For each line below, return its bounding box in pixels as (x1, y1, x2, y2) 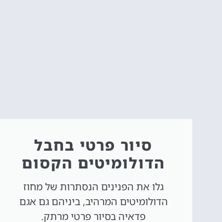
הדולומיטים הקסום (22, 152, 166, 173)
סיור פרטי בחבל (34, 134, 153, 155)
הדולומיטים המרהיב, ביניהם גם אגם (19, 194, 168, 208)
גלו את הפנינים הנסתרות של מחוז (23, 179, 164, 193)
